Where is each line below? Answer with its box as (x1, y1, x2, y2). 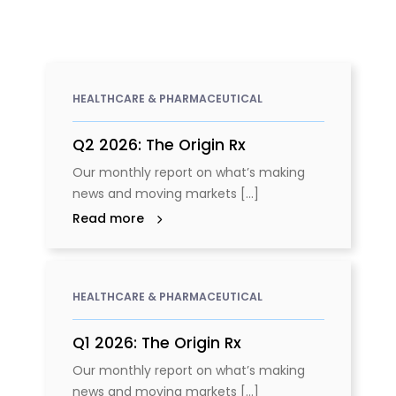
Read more (72, 209, 144, 227)
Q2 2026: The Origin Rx (72, 133, 246, 156)
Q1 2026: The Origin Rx (72, 331, 241, 354)
